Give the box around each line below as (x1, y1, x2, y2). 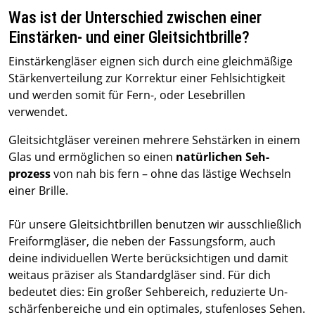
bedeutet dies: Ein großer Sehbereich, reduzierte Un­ (8, 284, 288, 300)
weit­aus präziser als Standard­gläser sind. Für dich (8, 267, 271, 283)
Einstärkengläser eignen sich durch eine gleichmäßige (8, 53, 292, 69)
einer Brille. (8, 183, 68, 198)
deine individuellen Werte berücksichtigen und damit (8, 250, 288, 266)
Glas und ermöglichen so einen (8, 149, 176, 165)
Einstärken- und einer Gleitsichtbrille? (8, 27, 250, 47)
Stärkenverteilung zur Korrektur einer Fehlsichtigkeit (8, 70, 285, 86)
